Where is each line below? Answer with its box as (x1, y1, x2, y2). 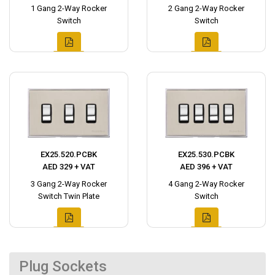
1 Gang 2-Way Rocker (31, 4, 107, 14)
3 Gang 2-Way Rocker (31, 179, 107, 189)
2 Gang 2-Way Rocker (168, 4, 244, 14)
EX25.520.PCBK (41, 150, 97, 160)
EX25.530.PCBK (178, 150, 234, 160)
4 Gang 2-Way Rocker (168, 179, 244, 189)
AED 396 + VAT (180, 162, 233, 172)
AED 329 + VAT (42, 162, 95, 172)
